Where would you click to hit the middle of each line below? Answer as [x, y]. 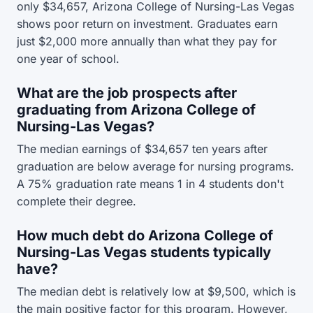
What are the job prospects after [127, 93]
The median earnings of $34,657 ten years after [142, 149]
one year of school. [68, 59]
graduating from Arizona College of [136, 110]
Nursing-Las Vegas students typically [144, 252]
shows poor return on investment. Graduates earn [147, 24]
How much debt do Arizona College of [145, 235]
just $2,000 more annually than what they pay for [147, 41]
